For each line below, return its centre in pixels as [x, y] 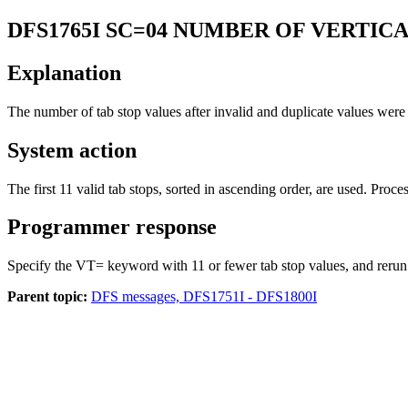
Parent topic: [47, 297]
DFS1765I [54, 30]
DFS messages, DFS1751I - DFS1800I [204, 297]
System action [72, 150]
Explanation [64, 72]
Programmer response [112, 227]
